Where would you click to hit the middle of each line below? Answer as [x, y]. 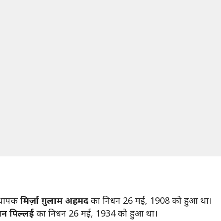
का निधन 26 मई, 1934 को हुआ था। [97, 213]
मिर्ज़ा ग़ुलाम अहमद [55, 200]
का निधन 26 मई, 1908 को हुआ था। [151, 200]
